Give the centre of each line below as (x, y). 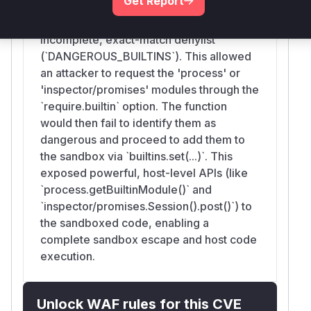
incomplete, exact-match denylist (128, 39)
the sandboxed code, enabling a (125, 222)
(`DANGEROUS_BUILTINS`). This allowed (146, 56)
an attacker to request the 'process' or (140, 73)
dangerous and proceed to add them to (143, 139)
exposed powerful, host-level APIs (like (144, 173)
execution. (68, 256)
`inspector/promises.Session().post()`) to (146, 206)
